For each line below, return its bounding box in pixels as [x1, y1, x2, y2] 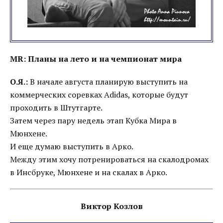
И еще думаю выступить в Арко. [10, 141, 133, 152]
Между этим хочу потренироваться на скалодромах [10, 154, 209, 165]
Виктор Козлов [80, 201, 143, 212]
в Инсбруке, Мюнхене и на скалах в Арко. [10, 167, 167, 178]
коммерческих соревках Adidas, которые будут [10, 89, 188, 100]
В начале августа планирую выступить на [28, 76, 188, 87]
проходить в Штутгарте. [10, 102, 103, 113]
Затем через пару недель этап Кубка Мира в [10, 115, 177, 126]
